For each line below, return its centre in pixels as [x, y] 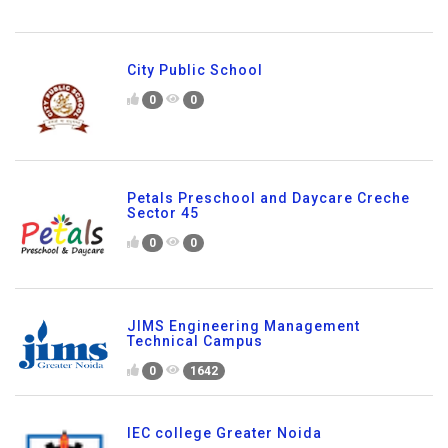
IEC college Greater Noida [224, 432]
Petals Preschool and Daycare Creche [268, 198]
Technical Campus [195, 341]
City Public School [195, 70]
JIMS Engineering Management [243, 326]
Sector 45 [163, 213]
